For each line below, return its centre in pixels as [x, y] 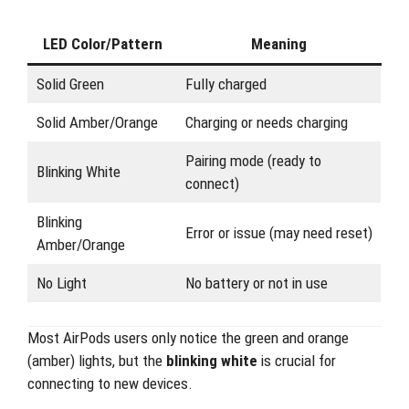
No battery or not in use [256, 283]
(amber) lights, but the [97, 361]
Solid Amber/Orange [97, 122]
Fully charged [225, 84]
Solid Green [70, 84]
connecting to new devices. [110, 383]
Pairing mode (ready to [253, 160]
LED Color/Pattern [102, 43]
